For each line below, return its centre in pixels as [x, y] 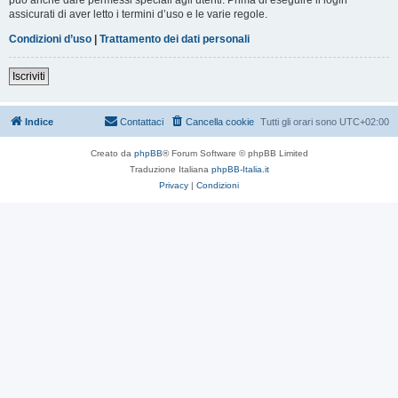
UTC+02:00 [364, 121]
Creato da [112, 153]
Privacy [174, 185]
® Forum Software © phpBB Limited [235, 153]
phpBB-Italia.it [240, 169]
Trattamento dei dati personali [175, 39]
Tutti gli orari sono [300, 121]
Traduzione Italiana [170, 169]
